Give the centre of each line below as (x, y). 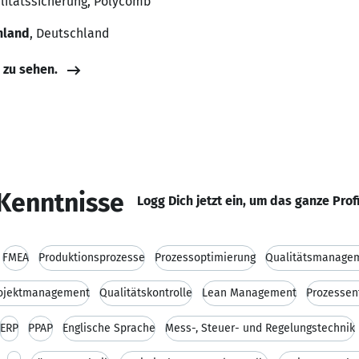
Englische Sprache (109, 328)
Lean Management (249, 293)
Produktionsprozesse (92, 258)
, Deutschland (69, 33)
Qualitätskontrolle (146, 293)
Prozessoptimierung (205, 258)
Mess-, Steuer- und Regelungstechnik (260, 328)
